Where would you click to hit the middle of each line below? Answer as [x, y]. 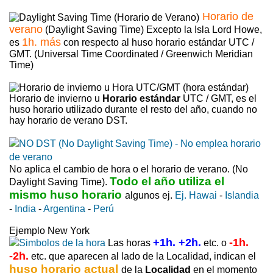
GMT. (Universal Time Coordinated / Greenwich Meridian [131, 54]
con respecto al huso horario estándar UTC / [158, 42]
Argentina [64, 208]
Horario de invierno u [56, 98]
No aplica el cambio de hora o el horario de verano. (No [129, 169]
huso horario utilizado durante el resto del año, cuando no [133, 109]
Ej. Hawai [196, 195]
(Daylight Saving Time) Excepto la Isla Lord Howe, [152, 29]
